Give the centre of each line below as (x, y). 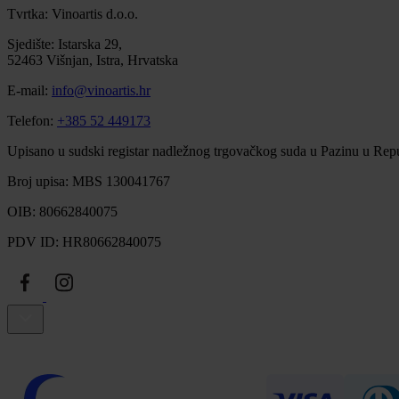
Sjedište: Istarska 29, (65, 44)
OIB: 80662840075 (62, 211)
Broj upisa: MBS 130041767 (89, 181)
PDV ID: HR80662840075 (84, 241)
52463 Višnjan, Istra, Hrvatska (93, 60)
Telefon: (32, 120)
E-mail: (29, 90)
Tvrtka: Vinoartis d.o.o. (73, 13)
